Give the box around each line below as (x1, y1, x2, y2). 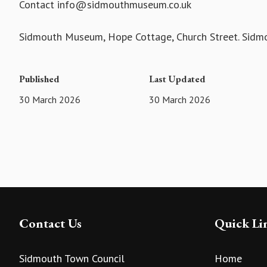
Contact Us (19, 215, 82, 232)
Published (19, 73, 60, 86)
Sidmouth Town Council (19, 251, 125, 265)
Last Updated (149, 73, 206, 86)
